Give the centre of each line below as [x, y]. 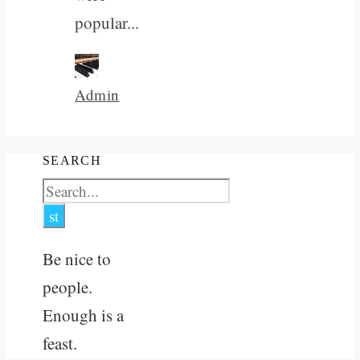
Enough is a [83, 315]
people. [67, 287]
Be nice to [77, 259]
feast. [60, 344]
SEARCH [72, 160]
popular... [107, 22]
